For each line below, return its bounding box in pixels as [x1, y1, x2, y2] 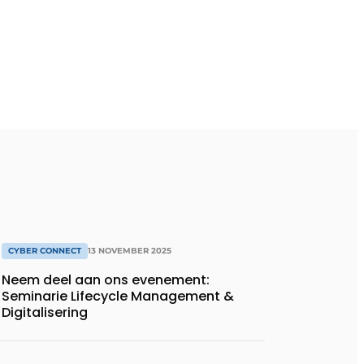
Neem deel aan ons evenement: [2, 270, 210, 289]
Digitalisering [2, 302, 88, 322]
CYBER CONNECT [8, 245, 81, 256]
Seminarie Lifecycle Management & [2, 286, 234, 305]
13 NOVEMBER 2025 [88, 245, 171, 256]
